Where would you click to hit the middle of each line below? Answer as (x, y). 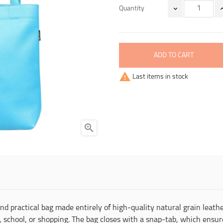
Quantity (132, 9)
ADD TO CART (174, 56)
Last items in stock (160, 77)
